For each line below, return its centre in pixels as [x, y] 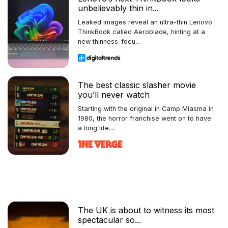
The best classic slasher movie [137, 85]
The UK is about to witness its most [146, 210]
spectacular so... [109, 220]
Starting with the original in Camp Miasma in [146, 108]
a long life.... [96, 128]
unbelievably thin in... [118, 8]
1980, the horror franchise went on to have [145, 118]
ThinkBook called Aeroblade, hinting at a [141, 32]
